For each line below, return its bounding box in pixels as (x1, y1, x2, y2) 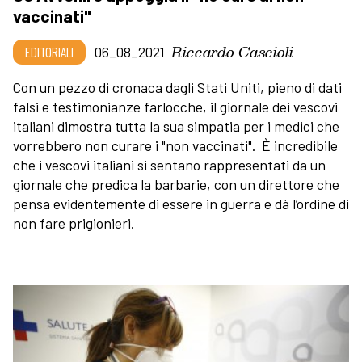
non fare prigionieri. (13, 213, 134, 232)
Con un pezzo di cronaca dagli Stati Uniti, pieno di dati (13, 78, 342, 96)
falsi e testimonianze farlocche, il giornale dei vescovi (13, 97, 338, 116)
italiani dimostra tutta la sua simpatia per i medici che (13, 116, 339, 135)
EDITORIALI (25, 42, 74, 61)
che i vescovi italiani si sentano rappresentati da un (13, 155, 326, 174)
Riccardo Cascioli (171, 39, 293, 63)
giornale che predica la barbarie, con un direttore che (13, 175, 339, 193)
